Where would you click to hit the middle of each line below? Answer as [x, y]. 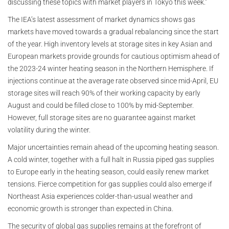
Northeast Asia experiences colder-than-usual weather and [100, 197]
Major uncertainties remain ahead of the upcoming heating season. [113, 147]
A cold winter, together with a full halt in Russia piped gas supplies [111, 160]
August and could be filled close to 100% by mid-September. [101, 106]
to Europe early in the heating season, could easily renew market [108, 172]
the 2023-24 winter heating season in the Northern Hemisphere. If [111, 69]
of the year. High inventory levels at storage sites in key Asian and [110, 44]
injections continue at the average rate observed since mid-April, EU [113, 81]
